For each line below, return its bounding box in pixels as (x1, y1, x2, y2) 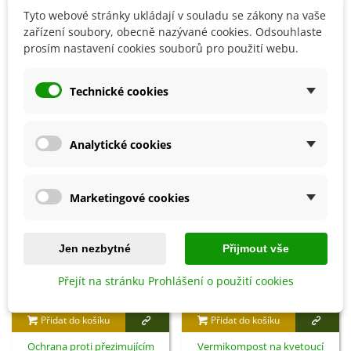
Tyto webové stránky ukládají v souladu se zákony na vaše (24, 8, 326, 23)
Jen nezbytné (59, 242, 132, 255)
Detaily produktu (12, 46, 119, 64)
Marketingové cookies (70, 190, 190, 205)
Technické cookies (70, 83, 168, 99)
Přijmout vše (223, 242, 290, 255)
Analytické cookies (70, 136, 172, 152)
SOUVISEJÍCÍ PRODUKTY (12, 93, 147, 110)
